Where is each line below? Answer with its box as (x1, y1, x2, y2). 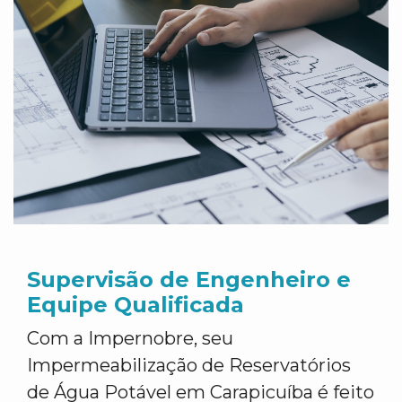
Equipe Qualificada (27, 292, 244, 318)
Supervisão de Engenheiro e (27, 267, 351, 293)
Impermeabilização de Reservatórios (27, 354, 351, 376)
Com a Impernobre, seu (27, 328, 233, 349)
